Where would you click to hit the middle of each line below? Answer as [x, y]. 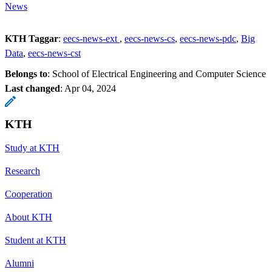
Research [22, 171]
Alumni [19, 263]
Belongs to [26, 73]
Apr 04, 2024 [90, 88]
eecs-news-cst [54, 53]
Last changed [32, 88]
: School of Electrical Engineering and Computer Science [157, 73]
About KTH [29, 217]
